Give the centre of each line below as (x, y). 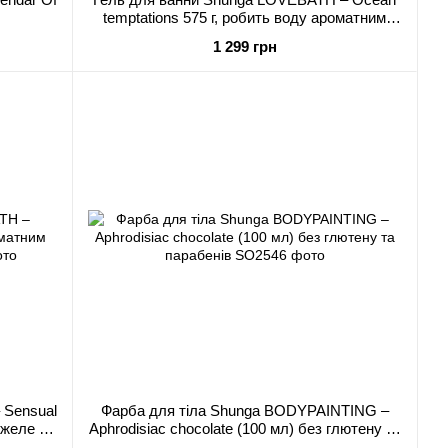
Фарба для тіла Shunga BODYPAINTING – (244, 410)
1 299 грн (244, 46)
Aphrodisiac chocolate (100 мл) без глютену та (244, 428)
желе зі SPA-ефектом (244, 35)
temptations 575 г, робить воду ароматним (244, 17)
